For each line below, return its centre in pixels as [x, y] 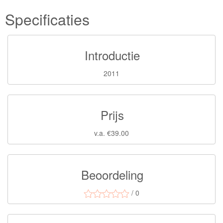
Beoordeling [112, 174]
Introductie [112, 55]
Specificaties [47, 19]
